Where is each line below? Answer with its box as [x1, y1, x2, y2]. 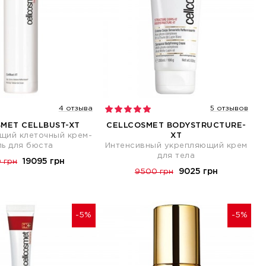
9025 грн [178, 168, 218, 176]
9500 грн [134, 169, 173, 176]
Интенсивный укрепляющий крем [104, 142, 248, 150]
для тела [157, 153, 195, 160]
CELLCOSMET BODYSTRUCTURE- [106, 122, 246, 129]
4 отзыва [58, 105, 93, 112]
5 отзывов [210, 105, 248, 112]
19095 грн [23, 158, 65, 166]
